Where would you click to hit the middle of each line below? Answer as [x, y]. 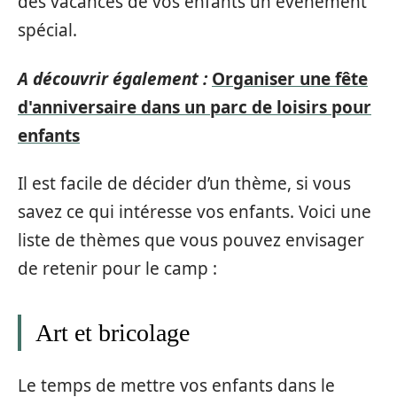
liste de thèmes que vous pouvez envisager [191, 240]
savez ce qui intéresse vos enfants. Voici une [195, 212]
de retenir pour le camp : [117, 269]
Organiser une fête [290, 78]
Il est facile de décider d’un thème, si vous [184, 183]
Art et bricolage [113, 333]
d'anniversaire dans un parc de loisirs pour [195, 107]
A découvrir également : [113, 78]
